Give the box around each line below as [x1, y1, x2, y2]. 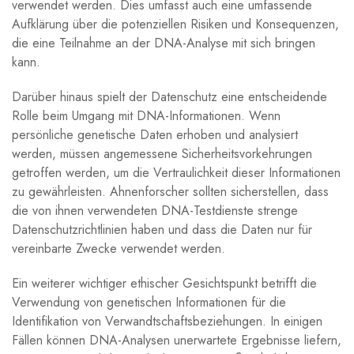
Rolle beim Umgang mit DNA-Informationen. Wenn [12, 106, 281, 125]
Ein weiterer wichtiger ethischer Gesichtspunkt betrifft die [12, 273, 317, 292]
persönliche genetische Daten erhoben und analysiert [12, 125, 298, 144]
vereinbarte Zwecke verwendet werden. [12, 239, 225, 258]
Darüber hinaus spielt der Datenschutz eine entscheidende [12, 87, 327, 106]
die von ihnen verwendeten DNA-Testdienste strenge [12, 201, 298, 220]
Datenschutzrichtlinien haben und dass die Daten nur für [12, 220, 312, 239]
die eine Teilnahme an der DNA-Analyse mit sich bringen [12, 33, 315, 52]
